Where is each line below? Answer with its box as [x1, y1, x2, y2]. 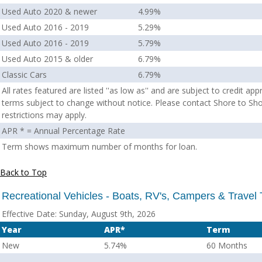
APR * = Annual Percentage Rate [2, 125, 125, 136]
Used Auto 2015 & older [2, 53, 93, 64]
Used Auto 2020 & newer [2, 6, 97, 17]
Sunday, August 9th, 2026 [57, 208, 156, 219]
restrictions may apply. [2, 109, 87, 120]
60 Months [206, 240, 247, 251]
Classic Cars [2, 69, 47, 80]
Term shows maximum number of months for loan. [2, 141, 197, 152]
